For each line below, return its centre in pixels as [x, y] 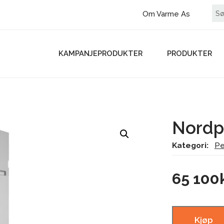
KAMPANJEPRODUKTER [101, 53]
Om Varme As [166, 14]
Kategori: [191, 145]
